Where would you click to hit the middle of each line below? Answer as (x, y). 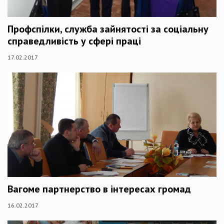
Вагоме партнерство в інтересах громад (99, 189)
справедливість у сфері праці (74, 41)
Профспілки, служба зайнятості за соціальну (108, 29)
